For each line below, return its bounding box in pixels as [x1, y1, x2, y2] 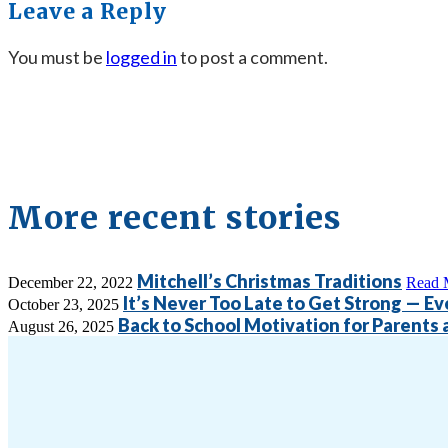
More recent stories [8, 198, 343, 239]
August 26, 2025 [8, 318, 114, 336]
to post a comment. [177, 46, 328, 69]
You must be [8, 46, 106, 69]
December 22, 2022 [8, 274, 133, 292]
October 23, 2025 [8, 296, 119, 314]
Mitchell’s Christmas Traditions [137, 270, 402, 293]
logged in [106, 46, 177, 69]
